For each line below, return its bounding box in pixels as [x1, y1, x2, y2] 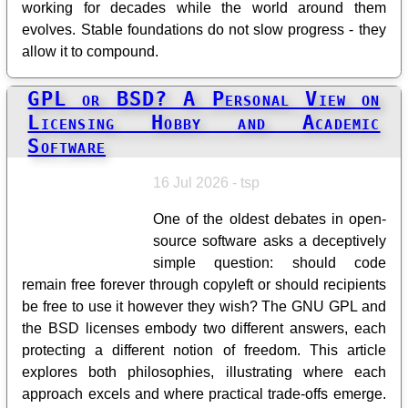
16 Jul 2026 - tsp [153, 174, 260, 190]
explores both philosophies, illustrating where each [22, 363, 386, 380]
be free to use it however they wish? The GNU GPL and [22, 298, 386, 314]
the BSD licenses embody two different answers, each [22, 320, 386, 336]
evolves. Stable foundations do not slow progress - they [22, 22, 386, 38]
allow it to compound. [22, 44, 159, 60]
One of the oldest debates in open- [153, 210, 386, 227]
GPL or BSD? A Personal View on [27, 86, 381, 110]
